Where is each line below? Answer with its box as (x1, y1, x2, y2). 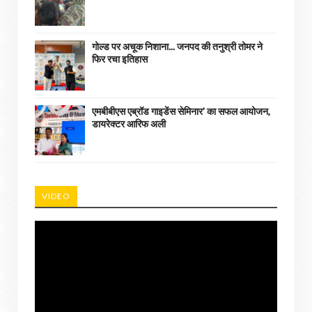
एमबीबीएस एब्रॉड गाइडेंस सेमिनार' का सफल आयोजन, (92, 105, 270, 117)
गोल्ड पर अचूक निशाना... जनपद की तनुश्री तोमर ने (92, 40, 263, 52)
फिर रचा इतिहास (92, 53, 148, 65)
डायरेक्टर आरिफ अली (92, 118, 166, 130)
